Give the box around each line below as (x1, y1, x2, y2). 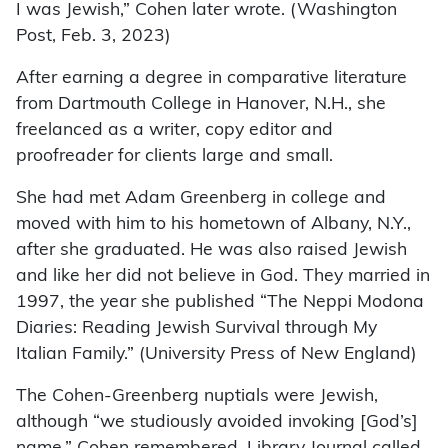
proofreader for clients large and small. (16, 147, 333, 165)
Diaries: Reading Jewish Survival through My (16, 319, 377, 337)
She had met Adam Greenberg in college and (16, 189, 386, 207)
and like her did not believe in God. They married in (16, 267, 430, 285)
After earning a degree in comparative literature (16, 69, 407, 87)
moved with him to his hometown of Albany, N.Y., (16, 215, 411, 233)
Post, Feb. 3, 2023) (16, 27, 171, 45)
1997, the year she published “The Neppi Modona (16, 293, 424, 311)
